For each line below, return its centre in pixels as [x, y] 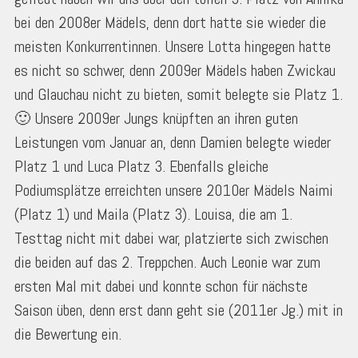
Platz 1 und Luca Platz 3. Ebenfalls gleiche [141, 167]
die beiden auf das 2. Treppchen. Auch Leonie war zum [167, 263]
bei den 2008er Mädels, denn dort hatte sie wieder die [170, 23]
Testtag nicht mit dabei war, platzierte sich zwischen [171, 239]
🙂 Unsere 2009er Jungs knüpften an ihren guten [156, 119]
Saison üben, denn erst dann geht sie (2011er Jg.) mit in [179, 310]
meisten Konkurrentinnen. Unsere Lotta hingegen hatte [173, 47]
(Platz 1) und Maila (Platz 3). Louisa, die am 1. [153, 215]
